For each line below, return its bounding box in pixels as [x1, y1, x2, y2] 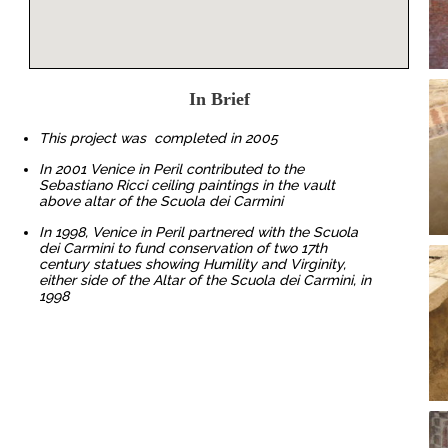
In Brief [188, 88, 250, 109]
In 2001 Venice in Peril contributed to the [39, 160, 305, 177]
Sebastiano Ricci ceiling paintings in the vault [39, 176, 336, 193]
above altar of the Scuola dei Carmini [39, 192, 284, 209]
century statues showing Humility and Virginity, [39, 255, 347, 272]
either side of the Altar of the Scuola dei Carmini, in [39, 271, 372, 288]
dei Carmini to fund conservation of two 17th [39, 239, 328, 256]
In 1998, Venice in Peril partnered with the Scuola [39, 223, 359, 240]
